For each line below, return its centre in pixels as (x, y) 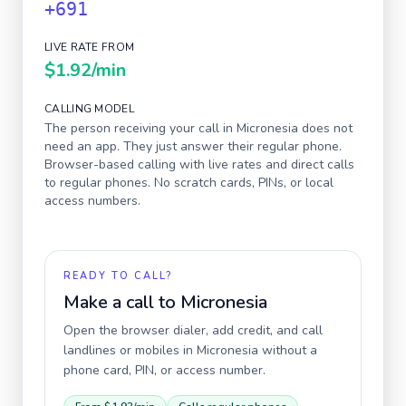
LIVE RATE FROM (90, 47)
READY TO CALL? (118, 276)
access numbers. (92, 201)
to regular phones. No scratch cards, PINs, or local (189, 183)
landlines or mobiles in (130, 350)
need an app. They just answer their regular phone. (193, 146)
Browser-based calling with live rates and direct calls (199, 164)
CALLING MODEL (89, 109)
